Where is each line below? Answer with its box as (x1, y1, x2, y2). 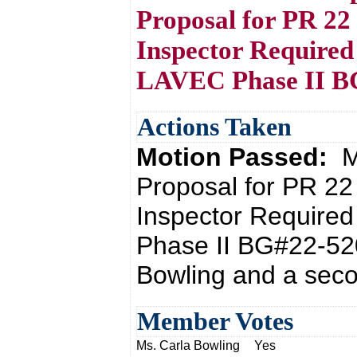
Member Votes (137, 307, 293, 335)
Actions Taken (137, 112, 292, 141)
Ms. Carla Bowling (136, 339, 240, 352)
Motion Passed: (136, 143, 342, 171)
